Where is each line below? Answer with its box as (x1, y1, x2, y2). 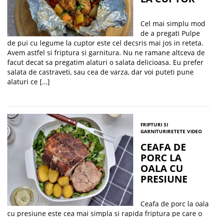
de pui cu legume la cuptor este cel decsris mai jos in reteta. (7, 38, 203, 47)
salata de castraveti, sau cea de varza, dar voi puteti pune (7, 67, 194, 77)
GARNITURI (140, 128, 168, 135)
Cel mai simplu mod (140, 19, 205, 28)
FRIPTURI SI (140, 121, 168, 128)
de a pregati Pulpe (140, 29, 200, 38)
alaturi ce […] (7, 77, 50, 86)
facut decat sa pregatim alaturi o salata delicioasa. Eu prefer (7, 58, 203, 67)
